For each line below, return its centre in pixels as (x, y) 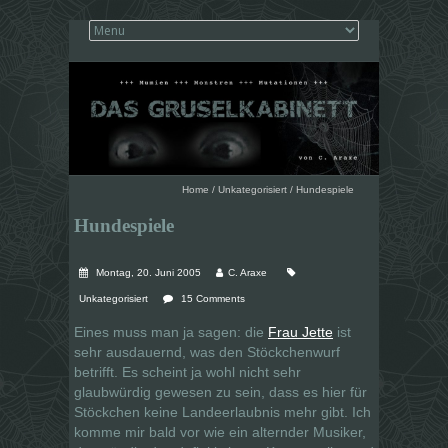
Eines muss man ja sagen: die (171, 331)
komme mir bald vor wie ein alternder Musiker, (220, 431)
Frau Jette (300, 331)
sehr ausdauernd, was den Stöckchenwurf (207, 351)
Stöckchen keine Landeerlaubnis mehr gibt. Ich (222, 411)
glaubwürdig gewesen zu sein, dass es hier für (220, 391)
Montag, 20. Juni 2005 (147, 272)
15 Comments (213, 298)
